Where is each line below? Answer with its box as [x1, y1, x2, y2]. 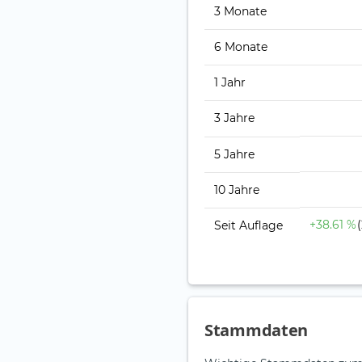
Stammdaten [204, 319, 308, 342]
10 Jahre [214, 183, 259, 198]
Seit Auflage [214, 218, 283, 234]
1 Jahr [214, 75, 246, 90]
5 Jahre [214, 147, 255, 162]
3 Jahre [214, 111, 255, 126]
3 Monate [214, 4, 267, 19]
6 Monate [214, 40, 267, 55]
